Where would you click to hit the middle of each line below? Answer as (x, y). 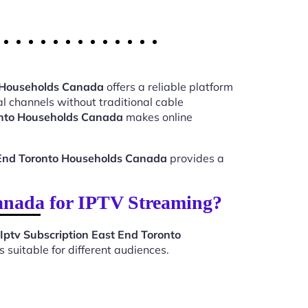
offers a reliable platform (168, 87)
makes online (158, 117)
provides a (196, 158)
